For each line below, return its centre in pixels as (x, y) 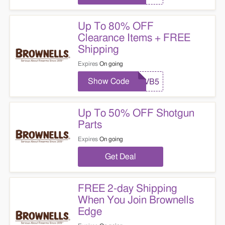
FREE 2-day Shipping (127, 189)
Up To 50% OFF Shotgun (136, 113)
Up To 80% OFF (116, 26)
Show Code (108, 81)
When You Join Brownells (136, 200)
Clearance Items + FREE (134, 38)
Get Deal (121, 157)
